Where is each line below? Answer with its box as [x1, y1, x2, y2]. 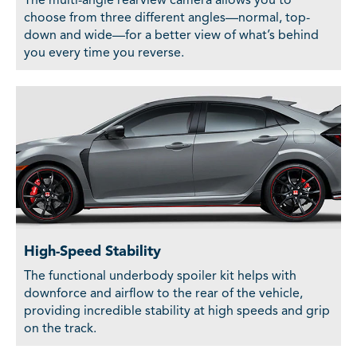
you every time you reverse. [24, 47, 184, 61]
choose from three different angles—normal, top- [24, 12, 310, 25]
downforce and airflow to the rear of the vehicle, [24, 288, 303, 301]
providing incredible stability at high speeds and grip [24, 305, 330, 319]
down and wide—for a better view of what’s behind [24, 29, 319, 43]
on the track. [24, 323, 96, 336]
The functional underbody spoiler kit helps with [24, 270, 296, 284]
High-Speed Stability [24, 245, 161, 260]
